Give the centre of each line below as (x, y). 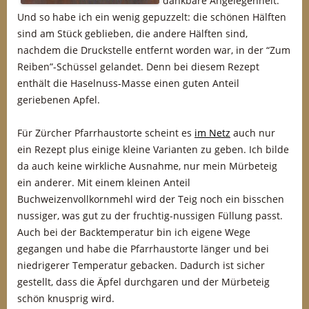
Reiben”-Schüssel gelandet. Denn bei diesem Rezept (138, 67)
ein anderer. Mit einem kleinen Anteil (104, 182)
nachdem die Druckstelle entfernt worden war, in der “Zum (154, 50)
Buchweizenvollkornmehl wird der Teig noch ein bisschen (151, 199)
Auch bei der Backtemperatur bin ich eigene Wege (134, 232)
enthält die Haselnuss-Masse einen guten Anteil (128, 83)
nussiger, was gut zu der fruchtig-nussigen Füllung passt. (150, 216)
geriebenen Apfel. (59, 100)
